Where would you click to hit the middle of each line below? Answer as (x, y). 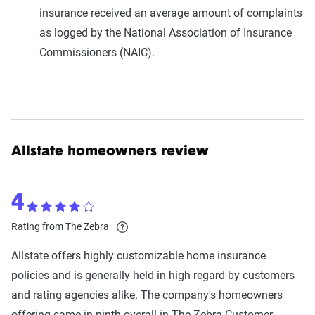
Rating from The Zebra (61, 226)
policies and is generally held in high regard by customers (153, 275)
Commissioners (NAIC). (97, 52)
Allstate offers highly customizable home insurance (139, 256)
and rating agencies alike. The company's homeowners (147, 295)
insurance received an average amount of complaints (171, 13)
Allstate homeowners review (110, 152)
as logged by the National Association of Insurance (166, 33)
